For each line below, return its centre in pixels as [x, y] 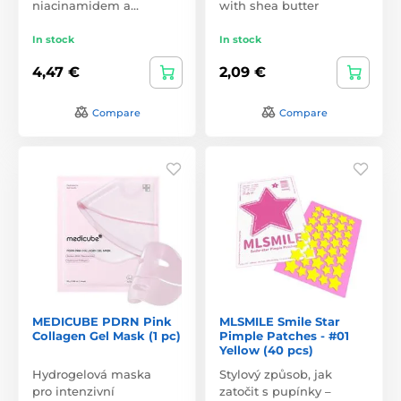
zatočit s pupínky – [275, 391]
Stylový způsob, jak [276, 374]
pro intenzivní [73, 391]
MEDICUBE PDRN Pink [102, 321]
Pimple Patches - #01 [284, 335]
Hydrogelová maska [92, 374]
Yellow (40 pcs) [266, 350]
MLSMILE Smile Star [280, 321]
